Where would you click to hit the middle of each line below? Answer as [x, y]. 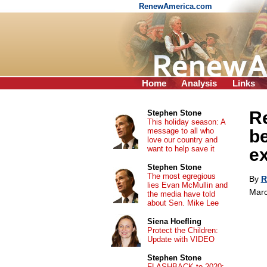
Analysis [199, 83]
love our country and [182, 140]
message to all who [180, 131]
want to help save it [181, 149]
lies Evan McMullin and [187, 185]
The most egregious [181, 176]
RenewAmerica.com [177, 6]
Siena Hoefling [174, 221]
